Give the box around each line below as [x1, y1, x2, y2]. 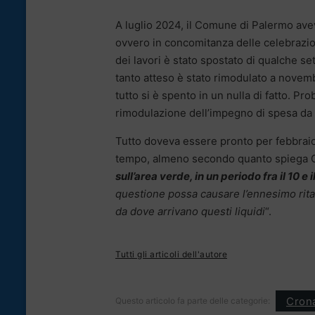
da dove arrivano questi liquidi [115, 205, 265, 219]
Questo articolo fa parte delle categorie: [115, 295, 270, 307]
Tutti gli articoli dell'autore [115, 249, 227, 260]
